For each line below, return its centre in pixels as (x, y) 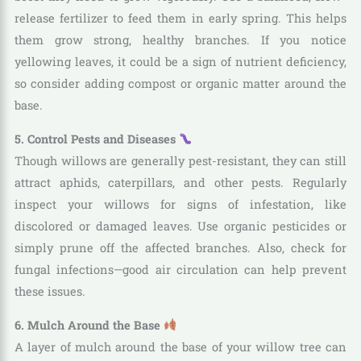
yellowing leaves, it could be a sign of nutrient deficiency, (180, 62)
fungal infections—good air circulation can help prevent (180, 270)
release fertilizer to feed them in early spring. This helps (180, 19)
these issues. (50, 292)
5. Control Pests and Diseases (96, 139)
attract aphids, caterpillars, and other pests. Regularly (180, 183)
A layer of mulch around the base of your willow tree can (180, 346)
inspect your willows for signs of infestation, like (180, 205)
